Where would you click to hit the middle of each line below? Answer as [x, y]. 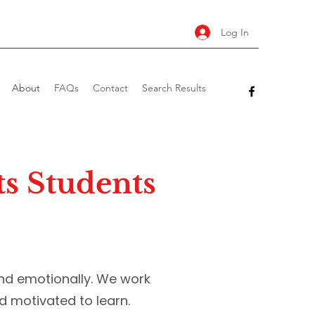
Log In [234, 32]
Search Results [174, 88]
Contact [110, 88]
